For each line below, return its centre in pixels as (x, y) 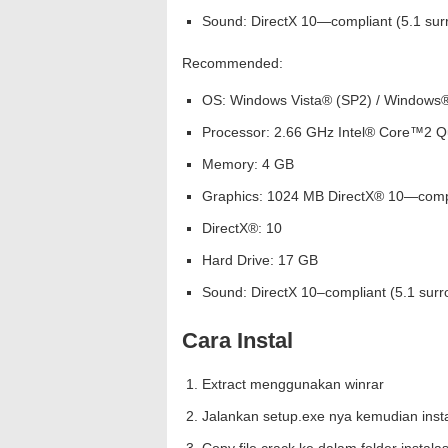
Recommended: (232, 63)
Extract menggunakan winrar (293, 384)
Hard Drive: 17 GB (260, 260)
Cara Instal (237, 340)
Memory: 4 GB (248, 164)
